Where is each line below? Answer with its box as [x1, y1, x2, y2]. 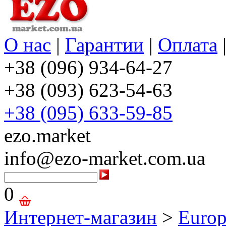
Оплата [158, 34, 217, 56]
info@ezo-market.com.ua [4, 147, 205, 169]
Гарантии [65, 34, 144, 56]
